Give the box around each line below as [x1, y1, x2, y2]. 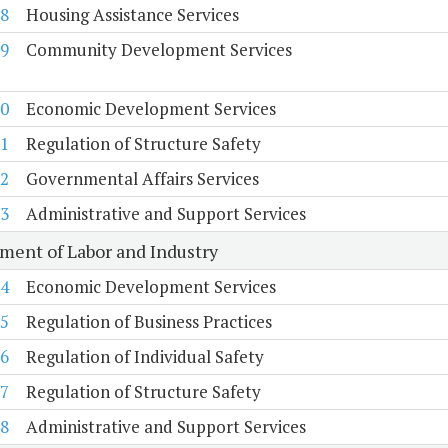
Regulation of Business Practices [25, 310, 272, 334]
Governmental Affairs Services [25, 167, 259, 191]
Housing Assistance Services [25, 3, 239, 27]
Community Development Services [25, 38, 292, 62]
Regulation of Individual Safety [25, 345, 264, 369]
